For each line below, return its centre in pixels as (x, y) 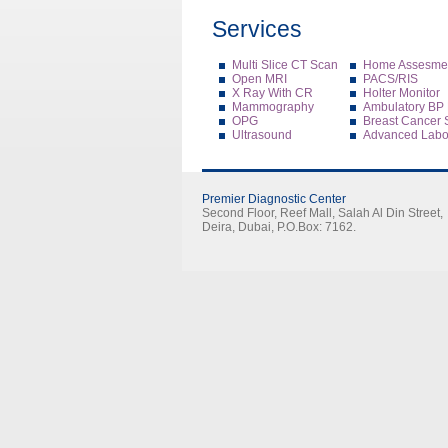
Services (257, 29)
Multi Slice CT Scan (285, 65)
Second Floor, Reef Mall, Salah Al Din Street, (322, 213)
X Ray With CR (272, 93)
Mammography (273, 107)
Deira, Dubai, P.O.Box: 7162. (279, 227)
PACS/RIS (390, 79)
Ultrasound (262, 135)
